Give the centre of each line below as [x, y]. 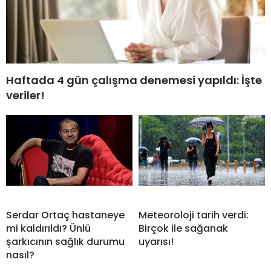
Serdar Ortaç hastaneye [65, 215]
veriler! [25, 95]
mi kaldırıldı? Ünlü [48, 228]
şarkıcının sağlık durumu [65, 241]
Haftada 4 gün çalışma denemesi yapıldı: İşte [134, 80]
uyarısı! [156, 241]
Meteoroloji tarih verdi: [194, 215]
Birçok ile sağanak [183, 228]
